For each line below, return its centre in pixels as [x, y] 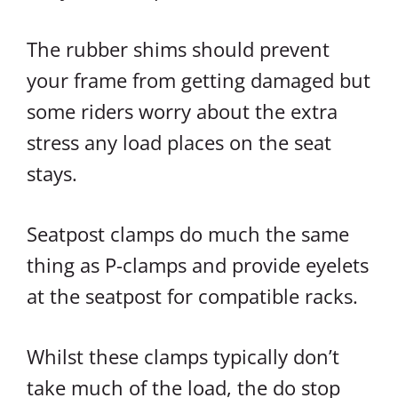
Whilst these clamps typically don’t [183, 356]
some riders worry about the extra [182, 111]
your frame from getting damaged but [199, 80]
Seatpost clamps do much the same [188, 234]
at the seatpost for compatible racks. [192, 296]
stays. [52, 173]
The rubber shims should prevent [178, 49]
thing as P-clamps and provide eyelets [198, 265]
